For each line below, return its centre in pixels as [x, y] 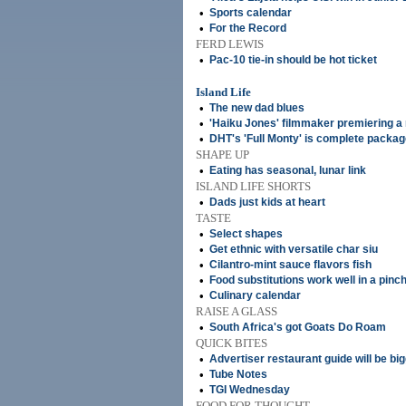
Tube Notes [238, 374]
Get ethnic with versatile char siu [294, 249]
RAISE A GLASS [237, 311]
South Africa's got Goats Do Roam [298, 327]
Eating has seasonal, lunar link [288, 170]
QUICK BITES [232, 343]
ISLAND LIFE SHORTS [253, 186]
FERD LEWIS [230, 44]
